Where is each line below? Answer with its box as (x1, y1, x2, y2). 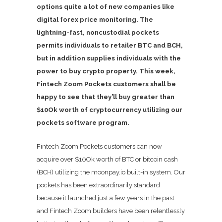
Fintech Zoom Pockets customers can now (37, 142, 162, 150)
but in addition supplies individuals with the (37, 54, 181, 62)
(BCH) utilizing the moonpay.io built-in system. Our (37, 168, 185, 176)
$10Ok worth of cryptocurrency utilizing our (37, 106, 182, 113)
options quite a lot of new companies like (37, 2, 174, 10)
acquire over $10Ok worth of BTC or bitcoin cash (37, 155, 178, 163)
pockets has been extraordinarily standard (37, 181, 160, 189)
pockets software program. (37, 118, 129, 126)
